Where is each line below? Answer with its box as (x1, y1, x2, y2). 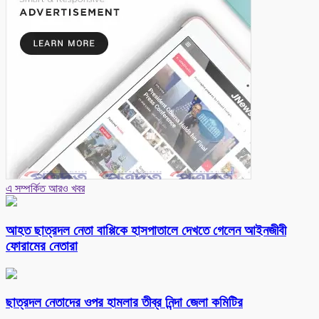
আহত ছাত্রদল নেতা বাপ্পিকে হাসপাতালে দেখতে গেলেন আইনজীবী (6, 222, 286, 238)
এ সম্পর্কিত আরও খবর (6, 182, 85, 195)
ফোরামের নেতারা (6, 238, 78, 253)
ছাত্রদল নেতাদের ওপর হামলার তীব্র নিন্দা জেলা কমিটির (6, 295, 243, 310)
